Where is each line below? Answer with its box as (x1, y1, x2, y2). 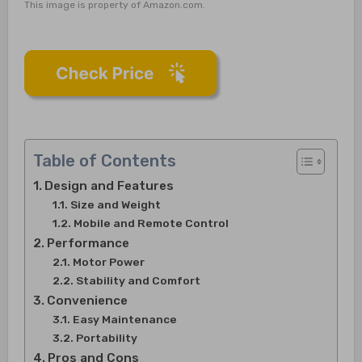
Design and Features (44, 178, 174, 193)
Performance (46, 235, 129, 250)
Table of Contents (32, 150, 176, 170)
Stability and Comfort (75, 273, 200, 287)
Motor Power (72, 255, 145, 268)
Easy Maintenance (72, 312, 177, 326)
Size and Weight (69, 197, 161, 211)
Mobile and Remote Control (73, 216, 229, 229)
